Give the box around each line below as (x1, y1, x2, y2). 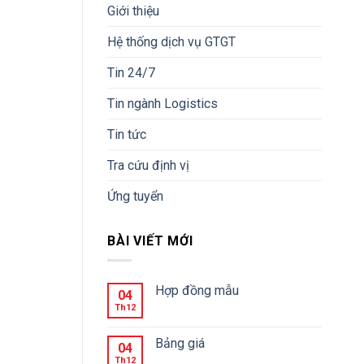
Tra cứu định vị (107, 157, 189, 173)
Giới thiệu (107, 2, 159, 19)
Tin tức (107, 126, 146, 142)
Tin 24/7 (107, 64, 155, 80)
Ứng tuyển (107, 188, 163, 204)
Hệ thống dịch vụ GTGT (107, 33, 236, 50)
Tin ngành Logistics (107, 95, 218, 111)
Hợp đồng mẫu (155, 283, 239, 299)
